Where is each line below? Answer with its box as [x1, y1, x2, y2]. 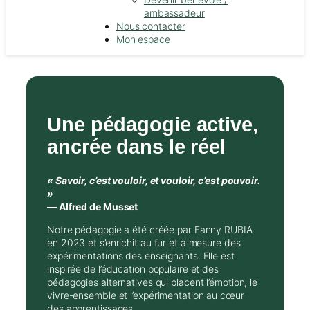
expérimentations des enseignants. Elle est [47, 250, 235, 262]
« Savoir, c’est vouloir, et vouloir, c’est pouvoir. [47, 174, 260, 187]
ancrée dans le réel [47, 135, 226, 158]
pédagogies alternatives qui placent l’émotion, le [47, 276, 258, 289]
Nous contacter [116, 20, 185, 32]
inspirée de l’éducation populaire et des [47, 263, 219, 275]
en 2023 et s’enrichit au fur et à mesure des [47, 237, 241, 249]
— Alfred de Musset [47, 201, 138, 213]
